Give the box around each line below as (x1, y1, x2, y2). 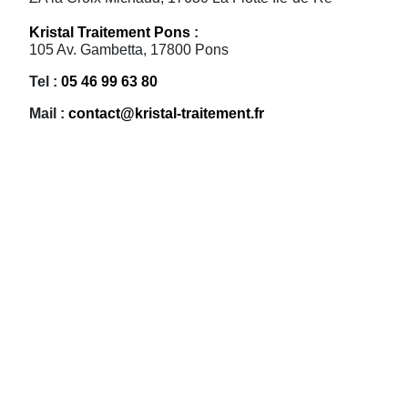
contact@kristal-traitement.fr (68, 105, 264, 121)
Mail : (29, 105, 68, 121)
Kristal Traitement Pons (29, 24, 190, 40)
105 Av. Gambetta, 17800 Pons (29, 41, 229, 57)
